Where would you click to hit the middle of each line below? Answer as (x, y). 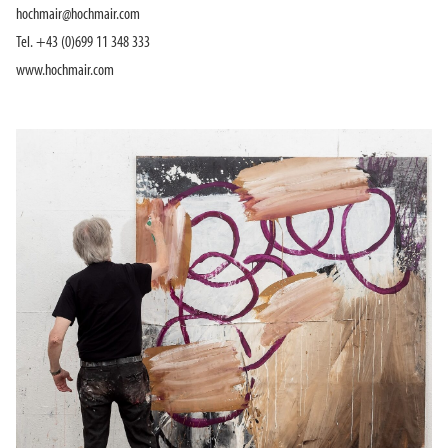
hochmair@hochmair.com (78, 14)
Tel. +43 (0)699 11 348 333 (83, 42)
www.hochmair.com (65, 70)
